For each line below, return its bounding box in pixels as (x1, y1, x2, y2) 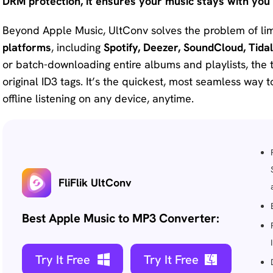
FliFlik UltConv (58, 175, 132, 190)
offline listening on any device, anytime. (2, 91, 194, 105)
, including (51, 40, 104, 54)
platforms (2, 40, 51, 54)
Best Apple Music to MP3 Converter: (22, 210, 219, 226)
